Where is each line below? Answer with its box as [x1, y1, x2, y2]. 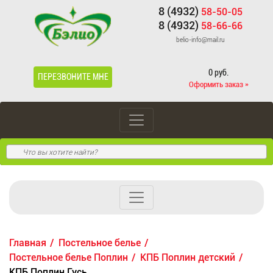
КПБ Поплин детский [140, 252, 235, 263]
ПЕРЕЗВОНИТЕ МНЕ [37, 72, 108, 82]
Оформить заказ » [188, 80, 249, 89]
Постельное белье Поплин [9, 252, 128, 263]
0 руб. [208, 68, 229, 77]
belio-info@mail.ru [175, 37, 225, 43]
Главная [9, 237, 46, 249]
